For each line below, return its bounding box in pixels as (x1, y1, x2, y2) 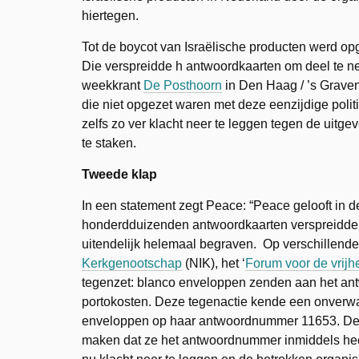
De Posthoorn (143, 79, 222, 92)
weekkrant (82, 79, 143, 92)
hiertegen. (82, 9, 139, 22)
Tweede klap (82, 167, 157, 181)
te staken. (82, 136, 136, 150)
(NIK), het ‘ (182, 256, 245, 270)
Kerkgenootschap (82, 256, 182, 270)
